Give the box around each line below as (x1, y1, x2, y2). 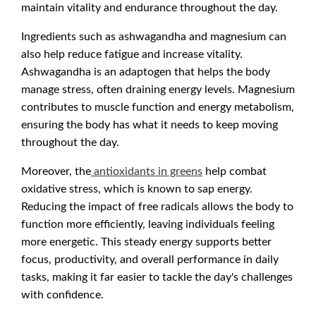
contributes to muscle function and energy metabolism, (21, 99, 294, 114)
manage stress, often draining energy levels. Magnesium (21, 81, 295, 97)
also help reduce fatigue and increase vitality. (21, 46, 243, 61)
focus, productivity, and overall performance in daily (21, 251, 279, 267)
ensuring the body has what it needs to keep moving (21, 116, 278, 132)
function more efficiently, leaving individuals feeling (21, 216, 274, 231)
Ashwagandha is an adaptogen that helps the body (21, 63, 270, 79)
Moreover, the (21, 163, 91, 178)
